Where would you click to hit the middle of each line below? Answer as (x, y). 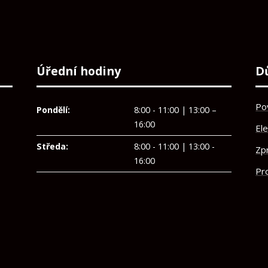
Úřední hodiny (78, 71)
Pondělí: (53, 110)
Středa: (52, 147)
